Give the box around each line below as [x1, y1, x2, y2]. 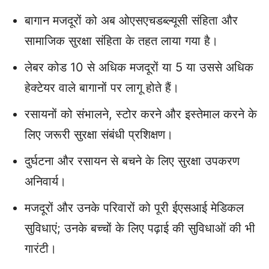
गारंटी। [25, 241, 56, 256]
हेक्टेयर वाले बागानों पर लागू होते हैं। [25, 80, 179, 95]
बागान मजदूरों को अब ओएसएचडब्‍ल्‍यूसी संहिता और [25, 13, 238, 28]
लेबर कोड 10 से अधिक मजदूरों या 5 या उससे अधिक [25, 60, 253, 75]
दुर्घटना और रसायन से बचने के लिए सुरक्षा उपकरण [25, 154, 240, 169]
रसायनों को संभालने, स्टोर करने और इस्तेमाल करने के [25, 107, 257, 122]
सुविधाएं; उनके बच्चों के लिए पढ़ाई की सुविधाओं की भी [25, 221, 255, 236]
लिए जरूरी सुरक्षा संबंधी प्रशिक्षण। [25, 127, 173, 142]
